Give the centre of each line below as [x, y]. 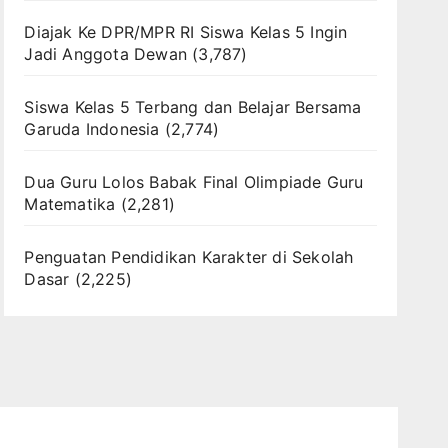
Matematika [70, 203]
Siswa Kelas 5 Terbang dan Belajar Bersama [193, 106]
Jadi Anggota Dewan [105, 53]
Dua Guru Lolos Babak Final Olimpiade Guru [194, 181]
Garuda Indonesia [92, 128]
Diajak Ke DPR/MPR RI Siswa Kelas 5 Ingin [186, 31]
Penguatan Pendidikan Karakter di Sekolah [189, 256]
